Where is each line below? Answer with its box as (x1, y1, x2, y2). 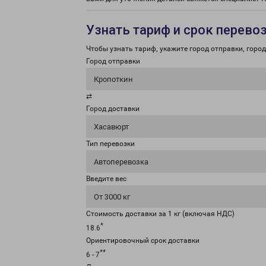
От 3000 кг (94, 192, 130, 201)
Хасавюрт (94, 122, 129, 131)
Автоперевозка (94, 157, 148, 166)
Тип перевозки (86, 140, 135, 148)
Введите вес (86, 175, 126, 183)
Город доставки (86, 104, 140, 113)
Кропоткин (94, 75, 133, 84)
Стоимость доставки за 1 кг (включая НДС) (86, 210, 235, 218)
